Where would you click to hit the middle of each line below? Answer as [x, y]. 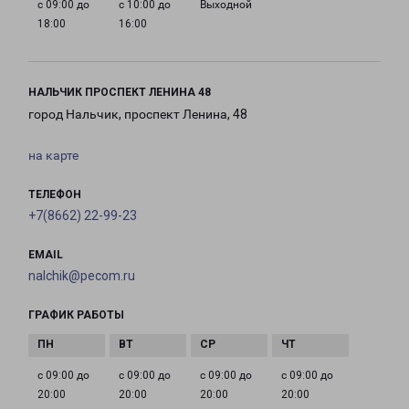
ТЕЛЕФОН [55, 195]
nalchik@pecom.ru [82, 276]
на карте [53, 156]
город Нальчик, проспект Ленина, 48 [138, 115]
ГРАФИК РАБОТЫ [76, 315]
